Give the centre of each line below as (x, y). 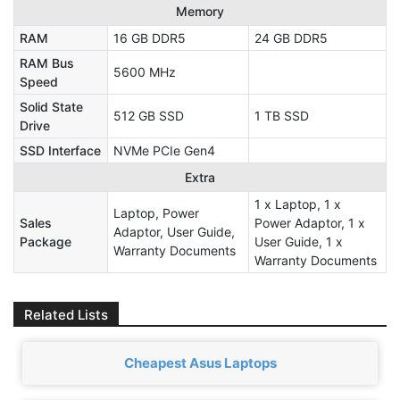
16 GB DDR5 (150, 37)
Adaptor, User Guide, (174, 231)
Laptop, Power (156, 212)
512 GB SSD (149, 115)
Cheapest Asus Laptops (200, 363)
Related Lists (66, 314)
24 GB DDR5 (291, 37)
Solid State (51, 106)
